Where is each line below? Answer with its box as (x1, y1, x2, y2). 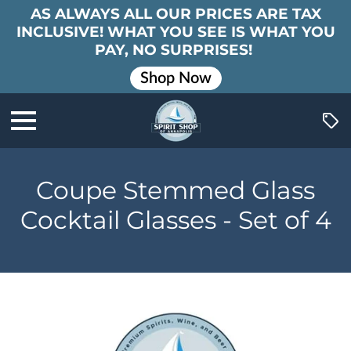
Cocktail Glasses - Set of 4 (20, 205, 331, 235)
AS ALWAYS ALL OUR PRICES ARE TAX (30, 5, 321, 23)
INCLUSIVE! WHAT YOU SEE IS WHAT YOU (16, 23, 335, 41)
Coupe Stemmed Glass (36, 175, 315, 205)
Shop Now (139, 70, 212, 86)
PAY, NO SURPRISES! (95, 41, 256, 59)
